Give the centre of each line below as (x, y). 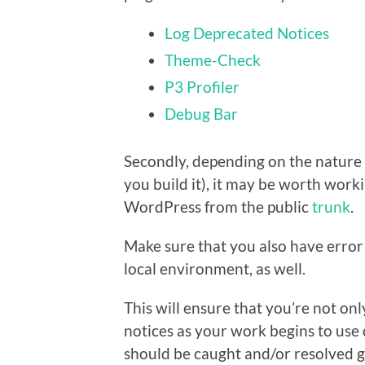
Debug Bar (201, 113)
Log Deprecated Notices (247, 33)
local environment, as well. (215, 268)
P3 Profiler (202, 86)
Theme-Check (213, 59)
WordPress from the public (218, 206)
